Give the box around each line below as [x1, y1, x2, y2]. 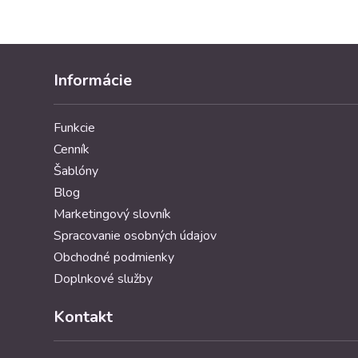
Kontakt [54, 306, 113, 328]
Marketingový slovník [54, 205, 172, 224]
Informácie [54, 70, 133, 92]
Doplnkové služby [54, 270, 153, 288]
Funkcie [54, 119, 96, 137]
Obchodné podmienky [54, 249, 175, 267]
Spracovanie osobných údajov [54, 227, 217, 245]
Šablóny [54, 162, 99, 181]
